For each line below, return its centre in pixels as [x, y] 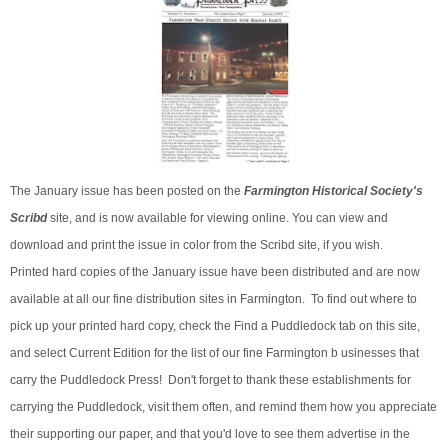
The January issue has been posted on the [127, 191]
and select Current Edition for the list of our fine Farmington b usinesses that [214, 353]
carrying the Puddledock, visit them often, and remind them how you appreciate [223, 407]
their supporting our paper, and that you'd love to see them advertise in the [210, 434]
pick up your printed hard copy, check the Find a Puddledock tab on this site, [215, 326]
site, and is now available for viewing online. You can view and [217, 218]
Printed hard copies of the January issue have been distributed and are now [215, 272]
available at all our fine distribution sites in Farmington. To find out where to [213, 299]
